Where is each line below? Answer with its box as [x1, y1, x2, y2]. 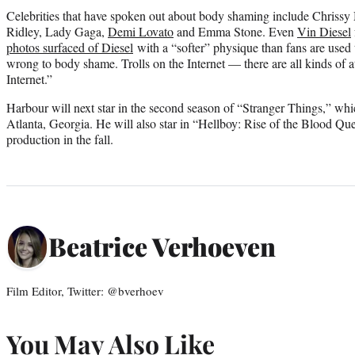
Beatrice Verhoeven [48, 229, 276, 264]
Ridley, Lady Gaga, [6, 22, 108, 40]
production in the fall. [6, 130, 113, 147]
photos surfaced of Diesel [6, 38, 133, 55]
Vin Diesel [297, 22, 351, 40]
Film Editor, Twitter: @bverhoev [6, 282, 164, 299]
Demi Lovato [108, 22, 174, 40]
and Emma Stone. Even [174, 22, 297, 40]
